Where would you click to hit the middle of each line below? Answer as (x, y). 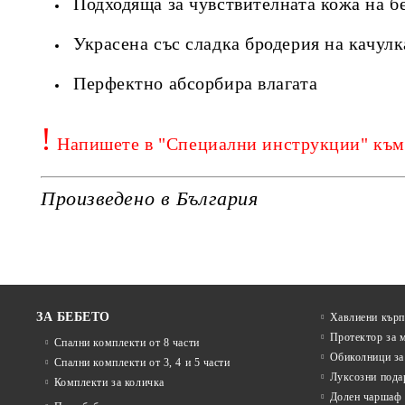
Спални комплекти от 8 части (127, 343)
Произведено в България (150, 198)
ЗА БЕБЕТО (74, 317)
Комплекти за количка (109, 382)
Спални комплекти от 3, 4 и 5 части (142, 363)
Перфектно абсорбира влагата (196, 83)
